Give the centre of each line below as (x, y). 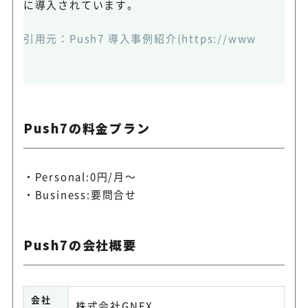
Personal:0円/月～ (86, 176)
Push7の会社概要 (80, 244)
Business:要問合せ (86, 194)
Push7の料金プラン (87, 128)
